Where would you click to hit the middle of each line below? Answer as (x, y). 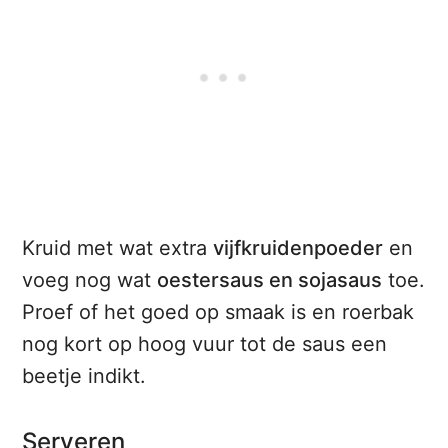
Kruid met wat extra (118, 248)
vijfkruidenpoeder (298, 248)
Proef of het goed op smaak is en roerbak (218, 312)
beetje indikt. (84, 376)
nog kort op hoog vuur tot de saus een (205, 344)
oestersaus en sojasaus (270, 280)
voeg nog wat (90, 280)
